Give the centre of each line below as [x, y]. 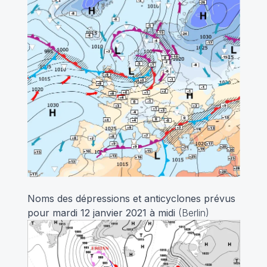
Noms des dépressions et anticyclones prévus [131, 199]
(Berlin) [193, 213]
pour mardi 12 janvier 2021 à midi [103, 213]
